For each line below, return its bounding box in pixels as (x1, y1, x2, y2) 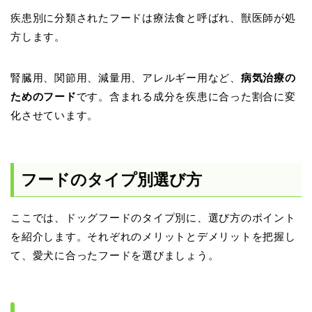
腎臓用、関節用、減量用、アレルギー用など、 (10, 72, 241, 84)
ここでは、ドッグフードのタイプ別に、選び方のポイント (10, 211, 296, 224)
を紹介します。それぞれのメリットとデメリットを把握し (10, 230, 296, 242)
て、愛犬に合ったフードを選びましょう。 (10, 249, 219, 261)
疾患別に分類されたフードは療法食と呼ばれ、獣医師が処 (10, 12, 296, 24)
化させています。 (10, 109, 99, 122)
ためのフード (10, 91, 77, 103)
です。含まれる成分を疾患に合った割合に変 (76, 91, 296, 103)
